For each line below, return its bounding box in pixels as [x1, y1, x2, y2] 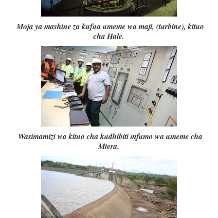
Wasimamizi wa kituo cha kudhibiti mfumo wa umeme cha [15, 131, 202, 142]
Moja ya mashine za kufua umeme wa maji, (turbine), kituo [14, 21, 204, 32]
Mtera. [98, 141, 120, 152]
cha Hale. [93, 31, 125, 42]
